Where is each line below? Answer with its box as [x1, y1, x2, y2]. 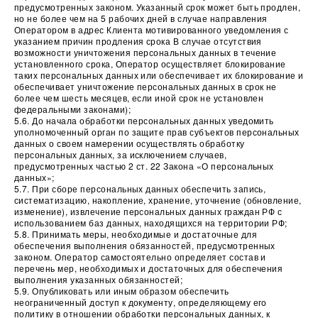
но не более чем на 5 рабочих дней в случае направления [14, 12, 268, 24]
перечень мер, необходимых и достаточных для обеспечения [14, 262, 283, 274]
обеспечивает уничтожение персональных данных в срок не [14, 80, 277, 92]
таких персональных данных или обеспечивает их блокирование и [14, 69, 304, 81]
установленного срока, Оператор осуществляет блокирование [14, 57, 286, 70]
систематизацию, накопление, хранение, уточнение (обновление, [14, 194, 302, 206]
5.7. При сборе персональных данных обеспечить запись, [14, 182, 266, 194]
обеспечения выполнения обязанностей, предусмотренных [14, 239, 275, 251]
